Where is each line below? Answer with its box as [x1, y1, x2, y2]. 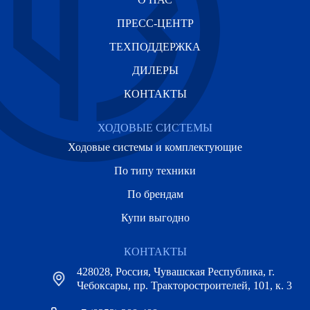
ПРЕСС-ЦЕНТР [116, 17, 194, 29]
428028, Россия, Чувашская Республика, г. [77, 266, 275, 277]
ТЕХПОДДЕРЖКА [109, 41, 201, 53]
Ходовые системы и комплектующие [68, 141, 242, 153]
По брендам [127, 188, 183, 200]
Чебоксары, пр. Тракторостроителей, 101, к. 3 [77, 280, 292, 291]
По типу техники [114, 165, 196, 176]
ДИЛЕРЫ [131, 64, 179, 76]
